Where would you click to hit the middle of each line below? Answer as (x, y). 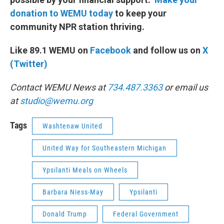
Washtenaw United (72, 126)
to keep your (141, 13)
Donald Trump (65, 214)
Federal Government (146, 214)
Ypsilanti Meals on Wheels (85, 170)
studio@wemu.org (56, 101)
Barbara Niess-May (73, 192)
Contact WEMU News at (59, 87)
